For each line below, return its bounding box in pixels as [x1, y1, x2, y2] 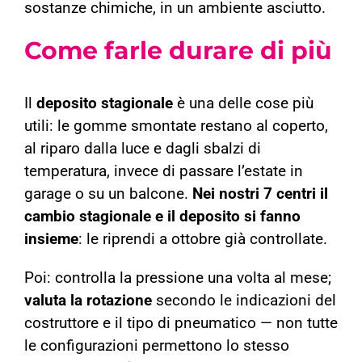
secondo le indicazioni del [152, 292, 336, 310]
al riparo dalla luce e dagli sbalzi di [24, 140, 261, 158]
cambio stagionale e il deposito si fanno [24, 208, 301, 226]
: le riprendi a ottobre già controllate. [78, 230, 327, 249]
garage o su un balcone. [24, 185, 192, 204]
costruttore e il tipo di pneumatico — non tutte [24, 314, 338, 333]
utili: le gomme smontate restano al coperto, [24, 117, 328, 136]
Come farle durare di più [24, 36, 332, 66]
